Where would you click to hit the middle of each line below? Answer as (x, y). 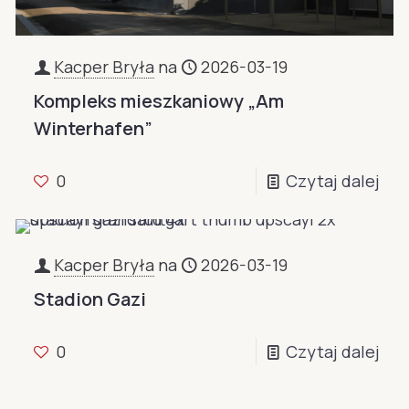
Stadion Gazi (90, 299)
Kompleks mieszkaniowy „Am (159, 101)
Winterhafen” (94, 129)
